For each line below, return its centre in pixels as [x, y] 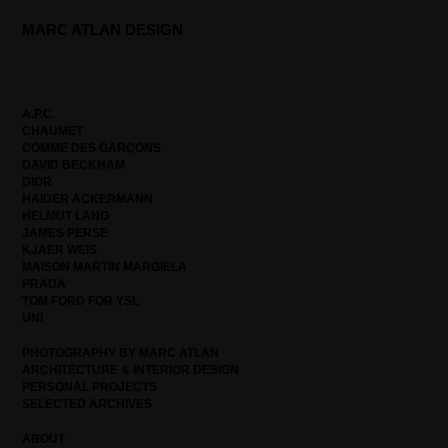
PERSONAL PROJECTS [89, 387]
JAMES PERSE [65, 233]
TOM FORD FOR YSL [80, 301]
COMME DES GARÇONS [91, 148]
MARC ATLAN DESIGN [102, 29]
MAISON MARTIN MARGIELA [104, 267]
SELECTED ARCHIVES [87, 404]
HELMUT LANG [65, 216]
